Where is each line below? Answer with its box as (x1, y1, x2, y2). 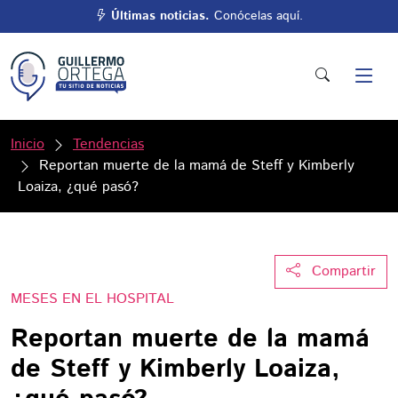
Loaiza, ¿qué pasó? (18, 177, 139, 197)
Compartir (312, 261, 376, 282)
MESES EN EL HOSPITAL (11, 289, 174, 309)
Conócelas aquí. (210, 7, 303, 25)
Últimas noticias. (111, 7, 210, 25)
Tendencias (73, 134, 144, 155)
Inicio (11, 134, 44, 155)
